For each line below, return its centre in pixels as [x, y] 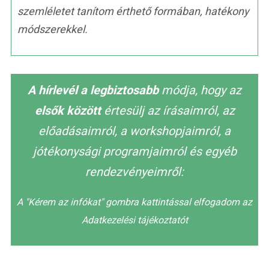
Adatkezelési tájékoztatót [134, 220]
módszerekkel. [53, 29]
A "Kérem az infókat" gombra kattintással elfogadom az [134, 202]
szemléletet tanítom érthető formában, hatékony [133, 11]
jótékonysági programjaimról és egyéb [134, 151]
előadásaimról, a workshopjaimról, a [134, 131]
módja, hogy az [201, 90]
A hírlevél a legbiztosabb [95, 90]
